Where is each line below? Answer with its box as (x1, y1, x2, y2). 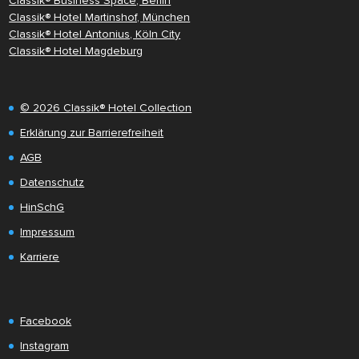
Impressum (20, 224, 75, 239)
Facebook (20, 313, 72, 328)
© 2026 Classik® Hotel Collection (20, 100, 192, 115)
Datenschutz (20, 175, 85, 189)
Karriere (20, 249, 60, 264)
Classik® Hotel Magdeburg (9, 43, 143, 58)
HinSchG (20, 200, 65, 214)
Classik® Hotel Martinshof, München (9, 10, 191, 24)
